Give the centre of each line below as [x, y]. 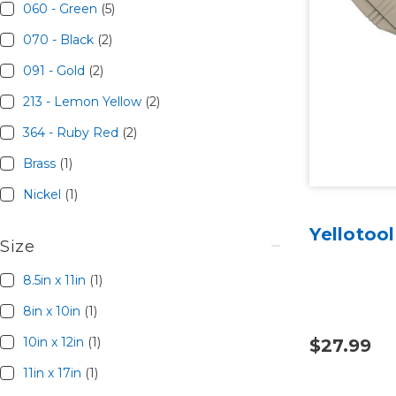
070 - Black [60, 40]
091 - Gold [55, 71]
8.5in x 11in [56, 281]
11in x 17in [53, 373]
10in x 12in [55, 343]
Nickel [43, 195]
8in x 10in [53, 312]
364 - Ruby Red [72, 133]
